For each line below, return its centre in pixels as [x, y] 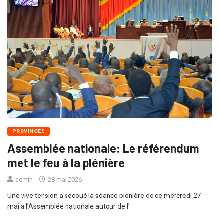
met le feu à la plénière [66, 163]
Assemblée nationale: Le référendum [103, 148]
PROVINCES [29, 131]
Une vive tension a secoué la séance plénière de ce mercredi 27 [104, 196]
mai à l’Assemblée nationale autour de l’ [68, 207]
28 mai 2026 [64, 180]
